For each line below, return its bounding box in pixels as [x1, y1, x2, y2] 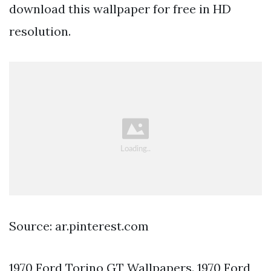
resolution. [9, 24, 71, 39]
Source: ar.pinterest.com [9, 218, 149, 233]
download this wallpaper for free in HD [9, 1, 231, 17]
